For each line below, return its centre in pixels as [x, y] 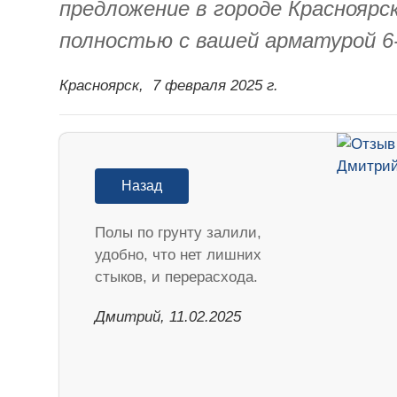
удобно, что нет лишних [179, 254]
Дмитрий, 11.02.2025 [168, 316]
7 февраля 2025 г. [216, 85]
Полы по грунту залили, [179, 232]
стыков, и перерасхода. [177, 276]
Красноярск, [102, 85]
